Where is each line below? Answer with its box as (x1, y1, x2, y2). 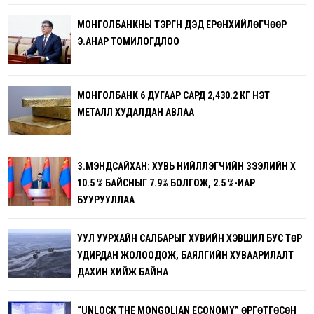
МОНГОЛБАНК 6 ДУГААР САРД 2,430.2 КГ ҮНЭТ (77, 90, 270, 102)
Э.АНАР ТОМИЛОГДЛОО (77, 36, 179, 48)
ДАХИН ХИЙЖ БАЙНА (77, 266, 168, 278)
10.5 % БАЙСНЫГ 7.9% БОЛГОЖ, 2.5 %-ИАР (77, 177, 255, 189)
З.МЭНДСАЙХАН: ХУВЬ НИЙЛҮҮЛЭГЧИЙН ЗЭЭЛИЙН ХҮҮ (77, 161, 296, 172)
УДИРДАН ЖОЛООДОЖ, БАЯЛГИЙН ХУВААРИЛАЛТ (77, 250, 294, 261)
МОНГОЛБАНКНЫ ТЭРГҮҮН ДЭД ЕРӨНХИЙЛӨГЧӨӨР (77, 19, 287, 31)
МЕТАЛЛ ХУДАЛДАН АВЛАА (77, 107, 194, 118)
